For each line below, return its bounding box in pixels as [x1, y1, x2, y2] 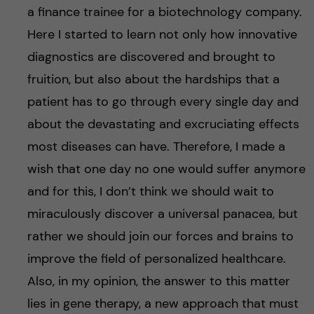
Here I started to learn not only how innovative [27, 26, 297, 43]
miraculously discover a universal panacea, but [27, 205, 298, 223]
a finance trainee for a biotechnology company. [27, 4, 302, 21]
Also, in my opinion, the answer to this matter [27, 273, 290, 290]
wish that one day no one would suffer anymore [27, 161, 306, 178]
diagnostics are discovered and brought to [27, 48, 275, 66]
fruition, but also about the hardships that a [27, 71, 280, 88]
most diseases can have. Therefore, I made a [27, 138, 285, 156]
